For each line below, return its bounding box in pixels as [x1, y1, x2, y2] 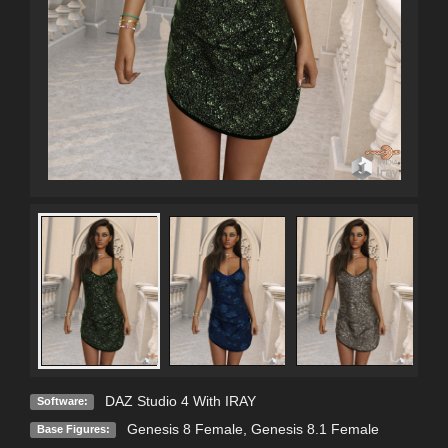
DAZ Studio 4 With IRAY [104, 392, 256, 409]
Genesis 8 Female [126, 420, 243, 437]
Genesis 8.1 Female [250, 420, 379, 437]
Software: [36, 394, 88, 407]
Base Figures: [36, 422, 110, 435]
